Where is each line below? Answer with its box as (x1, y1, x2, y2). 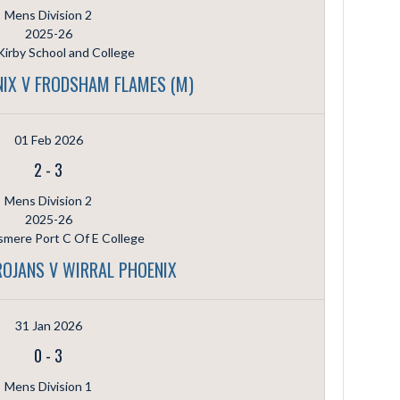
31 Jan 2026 (14, 317, 82, 333)
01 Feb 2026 (13, 131, 83, 147)
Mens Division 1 (4, 378, 92, 394)
